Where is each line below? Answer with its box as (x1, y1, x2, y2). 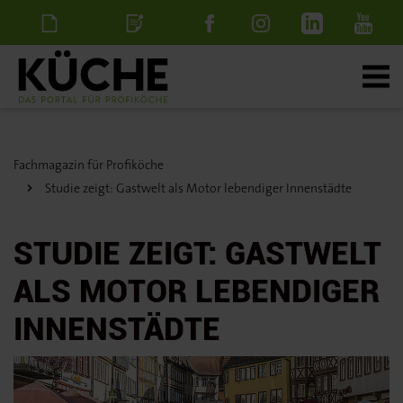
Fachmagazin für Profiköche (13, 157, 164, 173)
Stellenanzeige (90, 58, 195, 76)
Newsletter (13, 58, 90, 76)
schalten (106, 103, 168, 121)
